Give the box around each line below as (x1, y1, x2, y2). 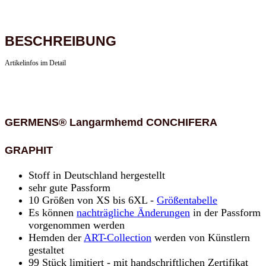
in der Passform (190, 206, 261, 218)
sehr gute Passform (28, 181, 110, 194)
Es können (28, 206, 77, 218)
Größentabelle (157, 194, 217, 206)
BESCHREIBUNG (5, 33, 116, 49)
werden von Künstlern (151, 231, 250, 243)
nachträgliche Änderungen (77, 206, 190, 218)
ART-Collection (84, 231, 151, 243)
